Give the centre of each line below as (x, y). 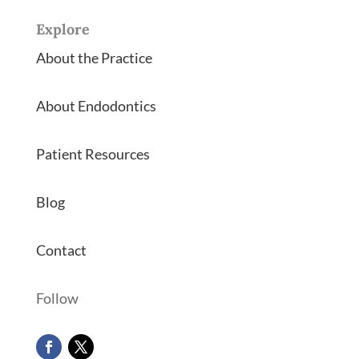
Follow (57, 298)
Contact (61, 250)
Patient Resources (93, 153)
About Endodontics (96, 105)
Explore (63, 29)
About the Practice (94, 57)
